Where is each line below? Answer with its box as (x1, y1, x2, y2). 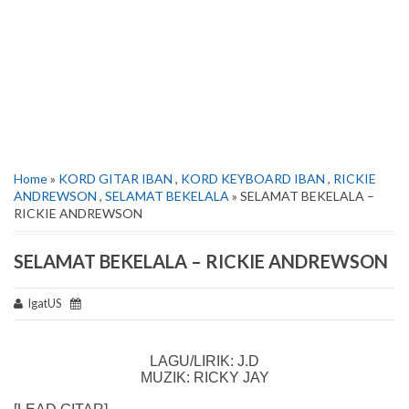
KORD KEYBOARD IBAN (181, 171, 325, 186)
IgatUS (23, 297, 70, 310)
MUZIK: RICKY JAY (140, 369, 269, 385)
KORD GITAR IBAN (58, 171, 173, 186)
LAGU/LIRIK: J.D (150, 352, 259, 369)
